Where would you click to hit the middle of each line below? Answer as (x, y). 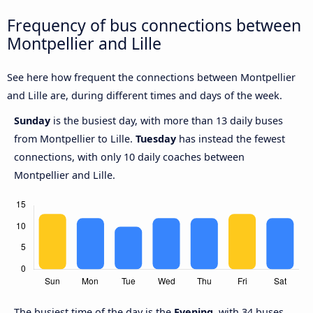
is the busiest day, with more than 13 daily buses (168, 121)
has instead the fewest (231, 139)
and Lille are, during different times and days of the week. (145, 96)
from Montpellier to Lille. (75, 139)
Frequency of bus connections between (154, 25)
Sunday (34, 121)
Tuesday (156, 139)
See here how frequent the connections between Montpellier (151, 78)
